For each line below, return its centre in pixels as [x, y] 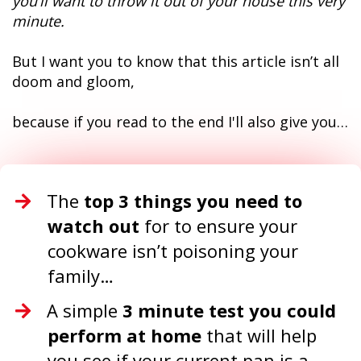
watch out [93, 226]
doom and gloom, [73, 81]
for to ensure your [218, 226]
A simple [85, 310]
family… [81, 276]
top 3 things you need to [193, 201]
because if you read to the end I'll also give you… [180, 122]
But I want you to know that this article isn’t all [176, 61]
